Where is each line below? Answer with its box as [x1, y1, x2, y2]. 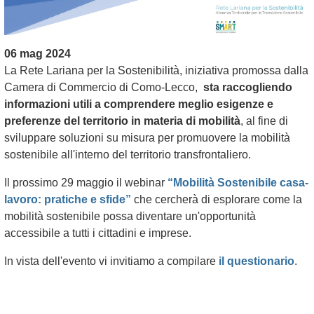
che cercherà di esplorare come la [131, 193, 302, 205]
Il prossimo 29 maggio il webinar [4, 176, 168, 189]
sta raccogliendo [203, 81, 292, 93]
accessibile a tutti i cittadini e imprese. [4, 226, 191, 239]
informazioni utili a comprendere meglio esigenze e [4, 97, 273, 110]
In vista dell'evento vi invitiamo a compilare [4, 254, 219, 267]
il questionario [219, 254, 294, 267]
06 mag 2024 [4, 47, 71, 60]
